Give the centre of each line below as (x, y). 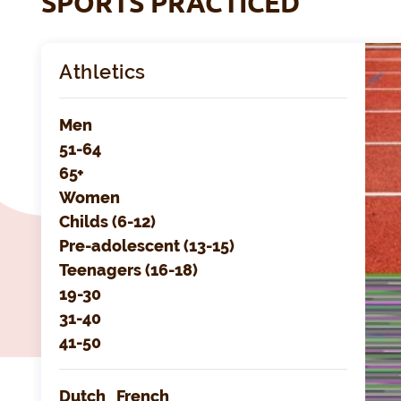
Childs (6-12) (108, 222)
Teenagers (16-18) (129, 270)
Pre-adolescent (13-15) (147, 246)
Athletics (102, 72)
